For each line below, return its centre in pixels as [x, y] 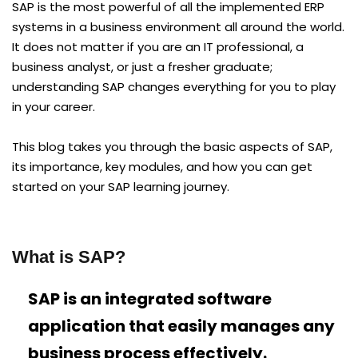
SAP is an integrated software [150, 298]
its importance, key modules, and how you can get [162, 166]
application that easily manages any [181, 326]
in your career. [54, 106]
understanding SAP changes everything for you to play [174, 86]
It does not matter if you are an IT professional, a [158, 46]
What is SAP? [69, 257]
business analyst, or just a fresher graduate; [142, 66]
